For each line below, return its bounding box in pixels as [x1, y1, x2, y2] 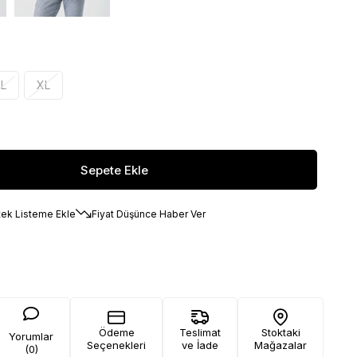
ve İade [182, 339, 218, 351]
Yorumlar [9, 329, 53, 343]
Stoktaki [261, 326, 300, 339]
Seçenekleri [87, 339, 146, 351]
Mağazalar [254, 339, 307, 351]
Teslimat [179, 326, 221, 339]
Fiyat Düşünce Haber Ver [92, 207, 206, 220]
